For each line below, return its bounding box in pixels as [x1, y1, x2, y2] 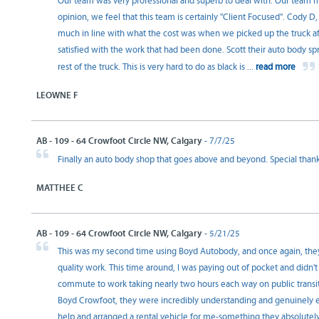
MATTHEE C [36, 182, 83, 194]
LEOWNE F [36, 90, 78, 101]
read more [256, 63, 296, 72]
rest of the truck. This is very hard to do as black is [58, 63, 247, 72]
